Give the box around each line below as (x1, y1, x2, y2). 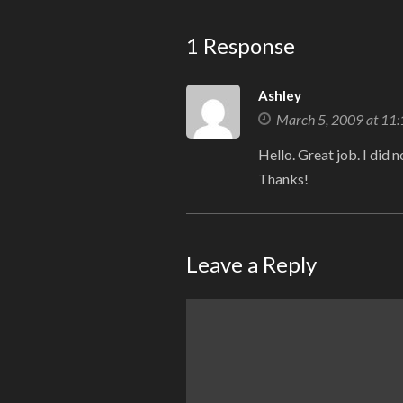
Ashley (258, 87, 301, 104)
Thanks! (258, 170, 309, 188)
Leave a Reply (186, 251, 317, 278)
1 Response (186, 32, 295, 59)
